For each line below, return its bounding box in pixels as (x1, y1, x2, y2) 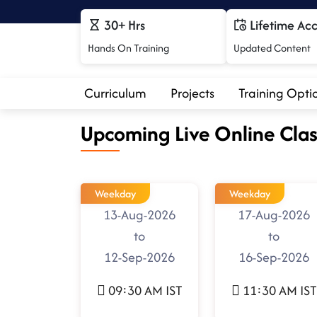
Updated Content (234, 40, 311, 56)
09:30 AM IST (108, 281, 183, 301)
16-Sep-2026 (238, 248, 309, 267)
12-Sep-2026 (104, 248, 175, 267)
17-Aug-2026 (238, 205, 310, 225)
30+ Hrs (101, 16, 145, 35)
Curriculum (84, 83, 146, 103)
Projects (171, 83, 214, 103)
